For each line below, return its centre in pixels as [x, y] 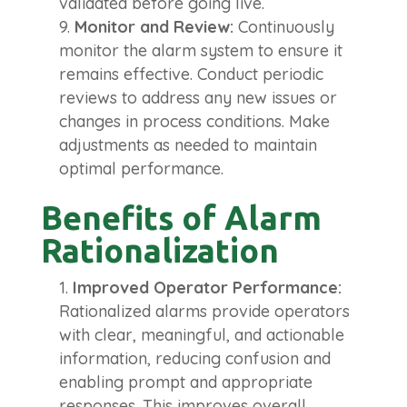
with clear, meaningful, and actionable [201, 334]
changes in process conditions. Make [194, 121]
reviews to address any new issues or [198, 97]
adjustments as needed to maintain [188, 144]
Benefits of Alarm [181, 217]
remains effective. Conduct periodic [191, 74]
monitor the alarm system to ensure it [200, 50]
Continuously [283, 26]
